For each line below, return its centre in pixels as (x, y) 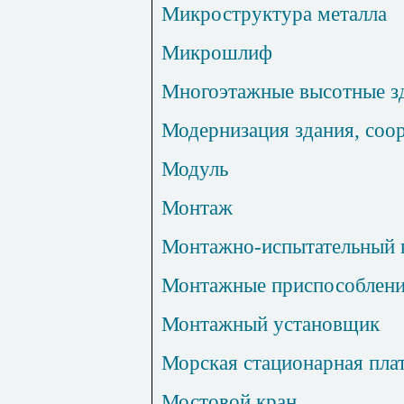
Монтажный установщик (271, 324)
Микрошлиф (217, 53)
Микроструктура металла (274, 14)
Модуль (195, 169)
